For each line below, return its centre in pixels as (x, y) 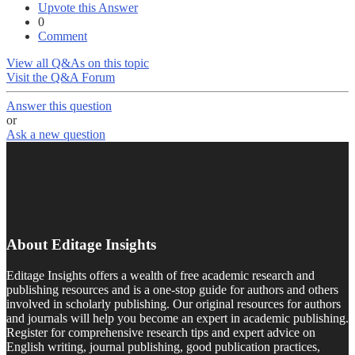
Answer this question (59, 106)
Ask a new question (56, 135)
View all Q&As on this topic (78, 63)
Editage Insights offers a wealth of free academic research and (160, 275)
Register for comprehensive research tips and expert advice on (161, 332)
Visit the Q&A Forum (61, 78)
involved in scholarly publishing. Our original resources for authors (174, 303)
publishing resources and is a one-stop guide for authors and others (172, 289)
